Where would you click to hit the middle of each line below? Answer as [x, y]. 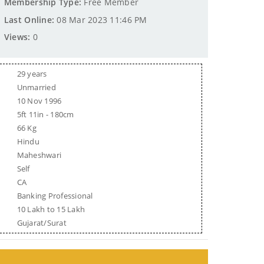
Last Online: [29, 19]
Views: [17, 37]
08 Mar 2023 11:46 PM [101, 19]
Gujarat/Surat [42, 222]
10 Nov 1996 [39, 100]
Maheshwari [39, 155]
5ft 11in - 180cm [45, 114]
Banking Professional [55, 195]
